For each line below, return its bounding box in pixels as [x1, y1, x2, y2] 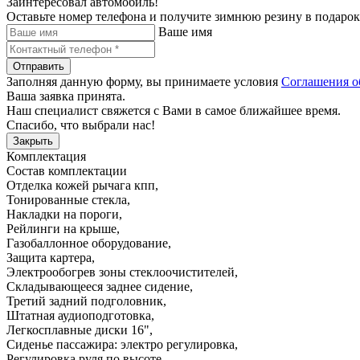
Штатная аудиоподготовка [6, 308, 151, 322]
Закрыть [13, 134, 53, 147]
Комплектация [6, 149, 92, 163]
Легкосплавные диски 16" [6, 322, 149, 337]
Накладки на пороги [6, 207, 119, 221]
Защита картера [6, 250, 92, 264]
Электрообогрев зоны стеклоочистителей [6, 264, 235, 279]
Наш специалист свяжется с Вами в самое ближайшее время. [6, 103, 341, 117]
